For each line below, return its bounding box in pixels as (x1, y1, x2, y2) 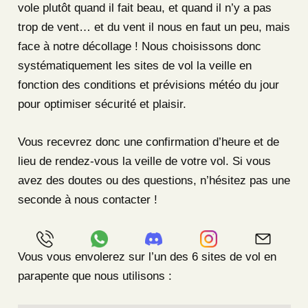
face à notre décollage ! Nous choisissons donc (17, 39, 261, 53)
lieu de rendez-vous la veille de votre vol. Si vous (17, 154, 271, 168)
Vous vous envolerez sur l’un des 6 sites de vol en (17, 250, 276, 263)
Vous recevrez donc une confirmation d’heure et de (17, 135, 279, 148)
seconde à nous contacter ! (17, 192, 157, 206)
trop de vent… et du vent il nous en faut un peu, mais (17, 20, 290, 34)
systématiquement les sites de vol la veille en (17, 58, 252, 72)
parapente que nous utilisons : (17, 269, 172, 283)
